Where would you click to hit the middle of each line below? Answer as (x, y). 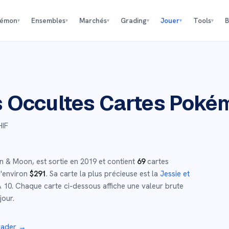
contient (120, 162)
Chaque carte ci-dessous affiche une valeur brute (98, 186)
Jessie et (175, 174)
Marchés (93, 20)
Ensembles (48, 20)
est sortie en (57, 162)
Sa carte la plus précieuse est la (104, 174)
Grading (133, 20)
